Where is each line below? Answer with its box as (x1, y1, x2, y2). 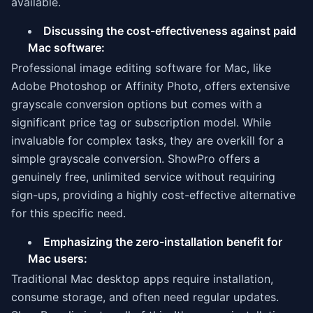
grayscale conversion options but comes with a (11, 97, 262, 111)
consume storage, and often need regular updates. (11, 290, 279, 304)
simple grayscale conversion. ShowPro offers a (11, 152, 260, 166)
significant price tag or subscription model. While (11, 115, 271, 129)
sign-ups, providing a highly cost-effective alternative (11, 188, 296, 202)
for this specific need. (11, 206, 126, 220)
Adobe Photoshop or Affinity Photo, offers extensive (11, 79, 290, 93)
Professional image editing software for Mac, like (11, 61, 271, 75)
